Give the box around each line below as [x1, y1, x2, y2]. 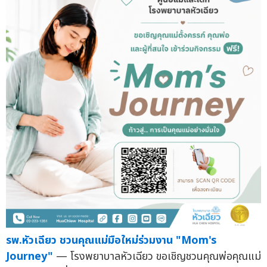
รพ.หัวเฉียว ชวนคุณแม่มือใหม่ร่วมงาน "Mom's [6, 232, 216, 249]
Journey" [6, 248, 53, 265]
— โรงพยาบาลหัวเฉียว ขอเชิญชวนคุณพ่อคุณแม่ [56, 248, 261, 265]
